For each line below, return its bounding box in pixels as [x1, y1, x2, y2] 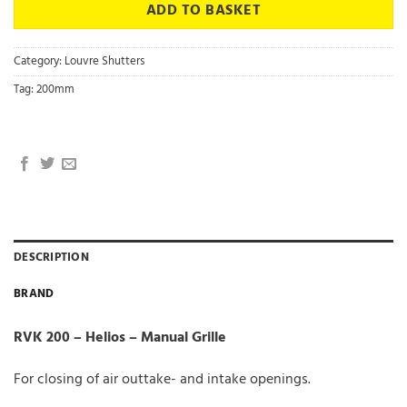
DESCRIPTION [14, 248, 89, 268]
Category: [14, 52, 65, 72]
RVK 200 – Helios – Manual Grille [14, 326, 226, 351]
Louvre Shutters [65, 52, 144, 72]
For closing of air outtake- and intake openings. [14, 368, 311, 392]
